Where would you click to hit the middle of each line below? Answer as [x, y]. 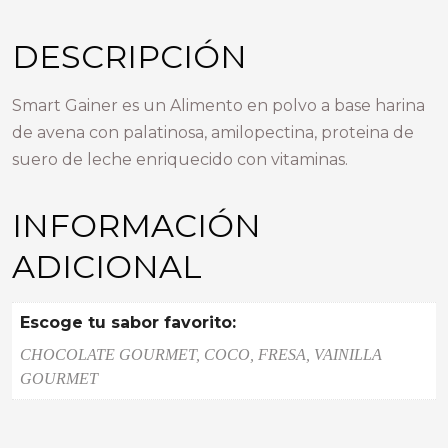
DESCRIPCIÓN [129, 56]
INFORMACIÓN [136, 225]
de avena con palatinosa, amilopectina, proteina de [213, 132]
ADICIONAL [107, 266]
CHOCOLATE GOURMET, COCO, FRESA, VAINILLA [201, 354]
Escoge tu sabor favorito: [128, 322]
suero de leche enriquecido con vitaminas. [180, 159]
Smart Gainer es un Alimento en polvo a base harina [218, 105]
